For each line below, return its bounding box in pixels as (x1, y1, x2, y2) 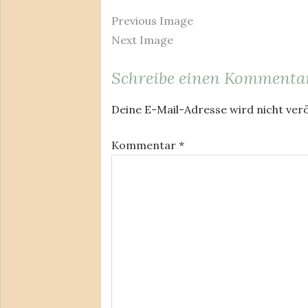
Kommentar (111, 137, 179, 152)
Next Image (111, 32, 173, 47)
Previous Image (111, 13, 193, 27)
